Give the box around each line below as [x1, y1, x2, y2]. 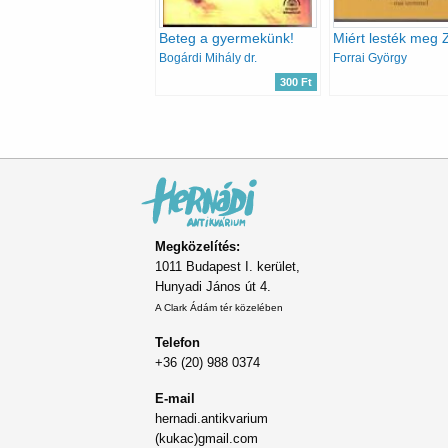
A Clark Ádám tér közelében [155, 301, 283, 313]
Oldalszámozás [155, 107, 265, 131]
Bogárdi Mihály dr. [159, 50, 257, 65]
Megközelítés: [155, 238, 240, 254]
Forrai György [332, 50, 407, 65]
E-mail [155, 390, 195, 406]
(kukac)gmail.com [155, 430, 258, 446]
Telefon [155, 334, 200, 350]
